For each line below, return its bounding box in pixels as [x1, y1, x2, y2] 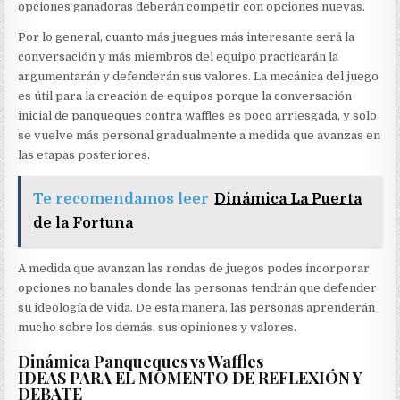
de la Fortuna [33, 215, 134, 232]
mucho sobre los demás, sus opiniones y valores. [18, 321, 297, 335]
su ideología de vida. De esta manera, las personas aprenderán [18, 301, 376, 315]
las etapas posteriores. [18, 148, 151, 162]
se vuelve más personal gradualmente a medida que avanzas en [18, 129, 381, 143]
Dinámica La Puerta [214, 191, 362, 208]
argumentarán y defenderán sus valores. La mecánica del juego [18, 70, 379, 84]
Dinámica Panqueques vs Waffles [18, 351, 264, 373]
